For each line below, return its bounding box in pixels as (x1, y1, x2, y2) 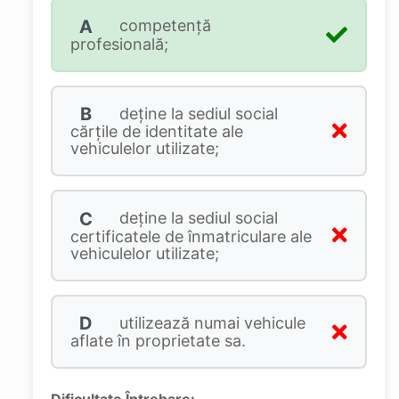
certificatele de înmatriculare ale (69, 226, 312, 246)
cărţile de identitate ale (69, 122, 243, 142)
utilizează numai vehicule (114, 313, 305, 332)
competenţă (114, 16, 211, 35)
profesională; (69, 34, 168, 53)
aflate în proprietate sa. (69, 331, 246, 351)
